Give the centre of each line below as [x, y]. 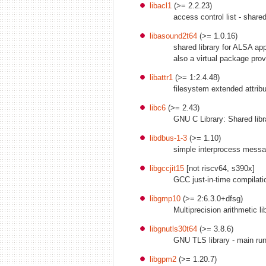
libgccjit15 [167, 168]
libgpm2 [163, 259]
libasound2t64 [173, 36]
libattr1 [161, 77]
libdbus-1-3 [168, 138]
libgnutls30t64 [173, 229]
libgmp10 [165, 198]
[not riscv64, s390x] [219, 168]
